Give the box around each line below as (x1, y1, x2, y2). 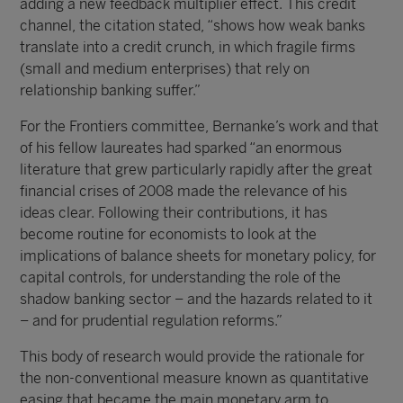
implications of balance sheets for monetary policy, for (20, 247, 377, 264)
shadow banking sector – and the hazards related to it (20, 291, 373, 308)
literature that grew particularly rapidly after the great (20, 161, 373, 178)
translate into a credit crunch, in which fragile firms (20, 39, 356, 56)
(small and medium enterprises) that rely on (20, 60, 310, 77)
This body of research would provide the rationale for (20, 348, 365, 365)
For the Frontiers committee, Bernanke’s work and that (20, 118, 380, 135)
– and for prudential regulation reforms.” (20, 312, 283, 329)
